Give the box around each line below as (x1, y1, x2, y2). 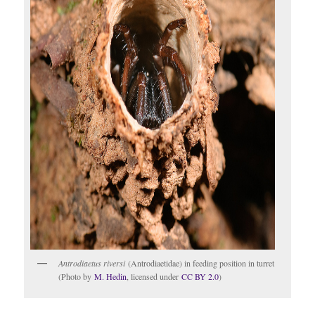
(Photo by (58, 270, 95, 282)
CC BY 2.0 (181, 270, 219, 282)
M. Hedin (94, 270, 127, 282)
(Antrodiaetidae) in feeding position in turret (125, 257, 275, 269)
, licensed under (127, 270, 182, 282)
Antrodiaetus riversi (58, 257, 126, 269)
